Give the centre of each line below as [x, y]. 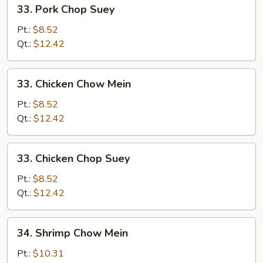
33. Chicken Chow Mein [74, 84]
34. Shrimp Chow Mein [73, 233]
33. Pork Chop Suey [66, 9]
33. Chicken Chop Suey [73, 159]
